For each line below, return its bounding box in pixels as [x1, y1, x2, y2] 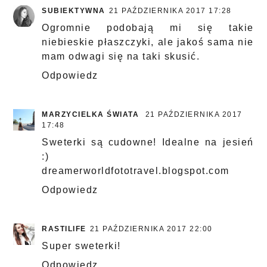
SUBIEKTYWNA [42, 7, 105, 15]
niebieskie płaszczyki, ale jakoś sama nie [42, 37, 254, 48]
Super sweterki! [42, 241, 121, 252]
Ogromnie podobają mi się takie [42, 23, 254, 33]
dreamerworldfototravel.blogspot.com [42, 166, 229, 176]
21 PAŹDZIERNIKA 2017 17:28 [108, 7, 232, 15]
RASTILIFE [42, 225, 86, 234]
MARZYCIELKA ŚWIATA [42, 110, 142, 119]
